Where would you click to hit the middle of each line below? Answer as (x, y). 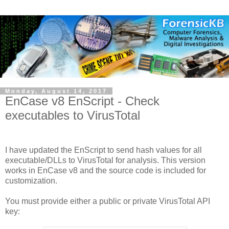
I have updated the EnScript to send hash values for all (104, 150)
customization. (32, 181)
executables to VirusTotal (73, 116)
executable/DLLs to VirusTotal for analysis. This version (105, 161)
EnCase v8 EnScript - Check (82, 101)
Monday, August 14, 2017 (56, 91)
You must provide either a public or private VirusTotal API (108, 201)
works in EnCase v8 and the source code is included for (106, 171)
